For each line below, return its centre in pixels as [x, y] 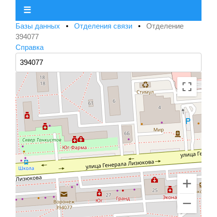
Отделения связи [104, 26]
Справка [30, 47]
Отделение [165, 26]
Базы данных [39, 26]
